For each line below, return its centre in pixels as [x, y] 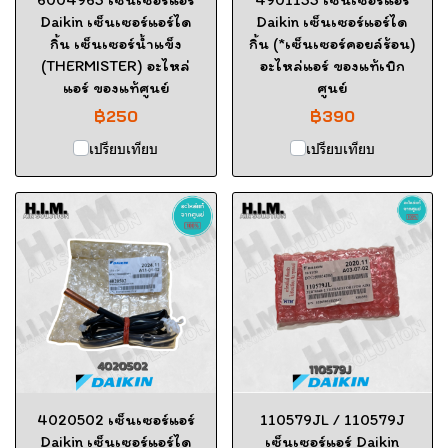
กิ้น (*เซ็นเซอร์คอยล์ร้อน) [332, 43]
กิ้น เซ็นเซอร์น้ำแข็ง [115, 43]
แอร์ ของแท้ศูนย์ [115, 87]
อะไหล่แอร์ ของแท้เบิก [332, 65]
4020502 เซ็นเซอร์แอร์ [115, 419]
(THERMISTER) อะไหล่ [116, 65]
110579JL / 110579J [332, 419]
